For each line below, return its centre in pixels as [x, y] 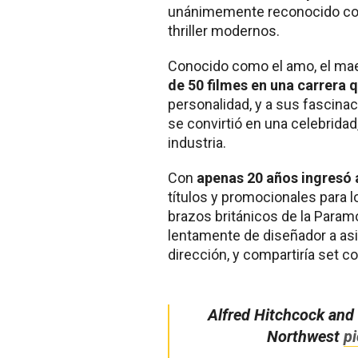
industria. [197, 142]
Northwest [306, 336]
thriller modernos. [224, 30]
